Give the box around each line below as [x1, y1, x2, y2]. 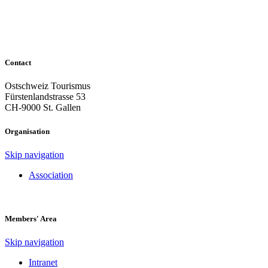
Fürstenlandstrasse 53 [5, 92, 86, 102]
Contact [5, 58, 31, 68]
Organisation [5, 126, 50, 136]
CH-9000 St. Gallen [5, 102, 81, 113]
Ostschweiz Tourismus [5, 81, 90, 92]
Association [29, 169, 73, 180]
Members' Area [5, 214, 57, 223]
